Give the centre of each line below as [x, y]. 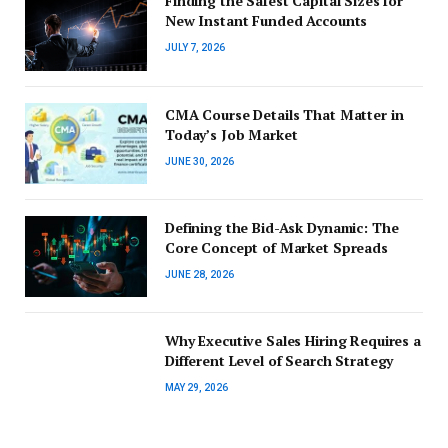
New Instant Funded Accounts [266, 21]
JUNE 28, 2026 [199, 274]
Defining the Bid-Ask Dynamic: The [282, 227]
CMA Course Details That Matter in [284, 114]
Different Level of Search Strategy [279, 361]
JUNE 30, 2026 [199, 161]
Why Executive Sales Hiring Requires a [293, 341]
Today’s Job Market [231, 134]
